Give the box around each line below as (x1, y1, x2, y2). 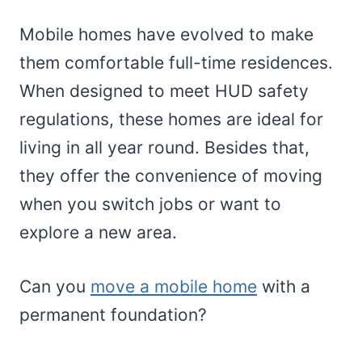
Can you (19, 276, 90, 297)
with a (257, 276, 310, 297)
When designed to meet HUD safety (19, 80, 309, 101)
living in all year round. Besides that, (19, 137, 309, 158)
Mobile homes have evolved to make (19, 23, 314, 44)
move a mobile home (90, 276, 257, 297)
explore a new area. (19, 221, 177, 242)
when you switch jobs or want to (19, 193, 281, 214)
